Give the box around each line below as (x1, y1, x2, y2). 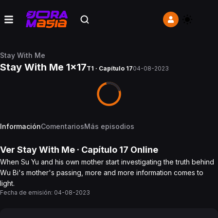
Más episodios (84, 122, 134, 130)
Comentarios (41, 122, 84, 130)
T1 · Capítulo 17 (87, 65, 133, 72)
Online (128, 145, 158, 155)
